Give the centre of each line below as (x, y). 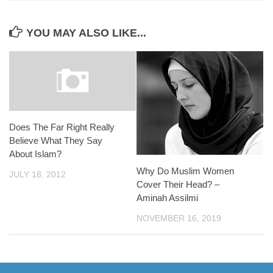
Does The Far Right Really (62, 127)
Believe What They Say (56, 141)
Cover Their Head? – (178, 184)
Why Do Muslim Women (185, 171)
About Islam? (35, 154)
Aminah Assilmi (167, 197)
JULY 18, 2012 (37, 175)
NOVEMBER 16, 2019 (179, 218)
